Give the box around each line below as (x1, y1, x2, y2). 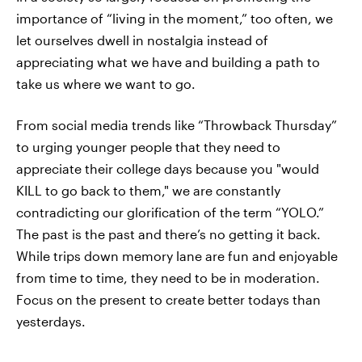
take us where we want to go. (16, 76, 196, 91)
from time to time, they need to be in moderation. (16, 270, 320, 285)
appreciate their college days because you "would (16, 161, 319, 176)
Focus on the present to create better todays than (16, 292, 321, 307)
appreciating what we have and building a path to (16, 54, 320, 69)
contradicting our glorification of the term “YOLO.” (16, 204, 324, 220)
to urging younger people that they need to (16, 139, 280, 154)
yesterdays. (16, 314, 86, 329)
